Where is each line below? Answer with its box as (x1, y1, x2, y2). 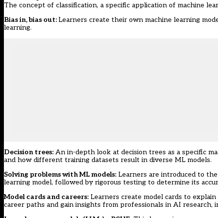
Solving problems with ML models (4, 170, 115, 179)
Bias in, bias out (4, 15, 55, 24)
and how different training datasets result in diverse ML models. (4, 155, 212, 164)
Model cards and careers (4, 192, 87, 201)
